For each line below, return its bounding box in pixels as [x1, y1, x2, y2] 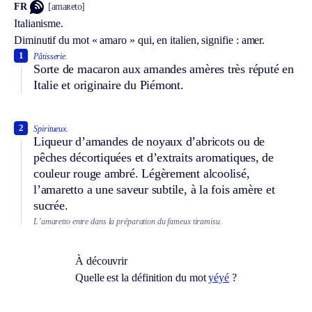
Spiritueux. [33, 123, 69, 134]
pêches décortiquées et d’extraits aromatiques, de [33, 150, 274, 164]
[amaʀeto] [48, 1, 85, 13]
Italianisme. [14, 17, 64, 29]
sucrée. [33, 198, 68, 212]
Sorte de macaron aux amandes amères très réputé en [33, 61, 294, 76]
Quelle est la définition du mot [75, 272, 209, 284]
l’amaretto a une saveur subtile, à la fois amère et [33, 182, 275, 196]
